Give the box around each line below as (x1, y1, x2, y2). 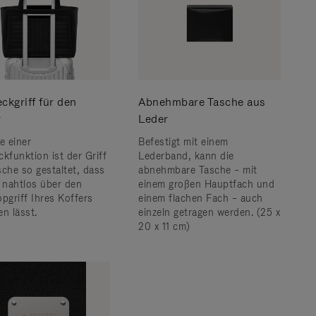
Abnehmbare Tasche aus (138, 95, 266, 109)
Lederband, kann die (138, 150, 234, 162)
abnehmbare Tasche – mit (138, 164, 257, 176)
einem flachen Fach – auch (138, 192, 263, 205)
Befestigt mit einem (138, 135, 229, 148)
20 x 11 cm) (138, 220, 190, 233)
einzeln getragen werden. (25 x (138, 206, 280, 219)
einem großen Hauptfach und (138, 178, 274, 190)
